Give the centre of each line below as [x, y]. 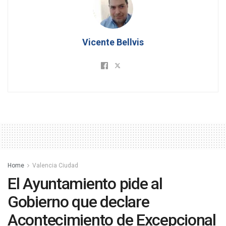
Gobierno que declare [78, 202]
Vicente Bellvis [113, 42]
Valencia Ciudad [55, 166]
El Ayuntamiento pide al [85, 184]
